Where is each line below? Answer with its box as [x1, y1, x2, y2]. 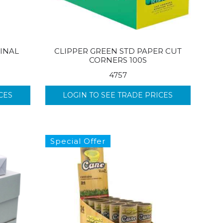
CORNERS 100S [89, 55, 147, 65]
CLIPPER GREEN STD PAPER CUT [54, 46, 182, 56]
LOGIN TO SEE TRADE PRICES [63, 90, 173, 100]
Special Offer [50, 136, 106, 146]
